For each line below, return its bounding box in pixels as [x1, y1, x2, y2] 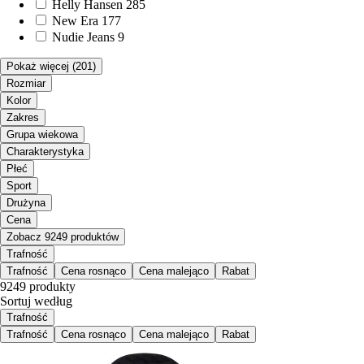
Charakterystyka [6, 145, 84, 158]
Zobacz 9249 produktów [6, 231, 119, 244]
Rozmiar [6, 77, 45, 90]
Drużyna [6, 197, 45, 210]
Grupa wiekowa [6, 128, 78, 141]
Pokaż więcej [6, 60, 69, 73]
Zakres [6, 111, 39, 124]
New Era [52, 14, 98, 28]
